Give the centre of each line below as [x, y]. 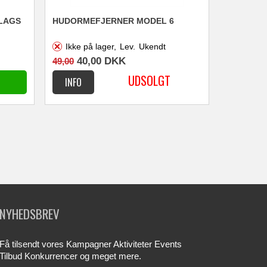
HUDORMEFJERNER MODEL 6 [114, 21]
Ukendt [153, 46]
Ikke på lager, [91, 46]
